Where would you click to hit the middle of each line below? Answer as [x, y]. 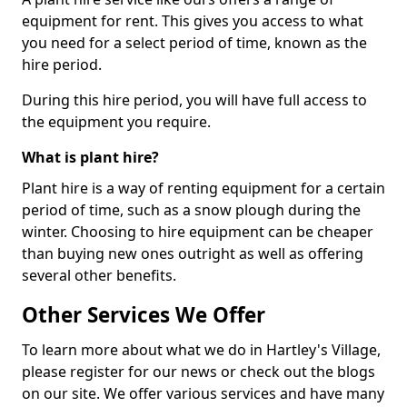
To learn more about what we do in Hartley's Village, [201, 350]
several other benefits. [99, 275]
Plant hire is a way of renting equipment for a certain [203, 188]
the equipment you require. [116, 122]
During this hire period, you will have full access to [194, 100]
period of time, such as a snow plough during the [191, 210]
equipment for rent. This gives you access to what [193, 21]
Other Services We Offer [144, 315]
